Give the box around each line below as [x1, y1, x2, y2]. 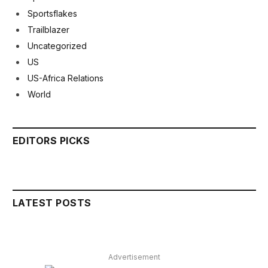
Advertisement [108, 252, 160, 262]
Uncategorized [28, 40, 87, 51]
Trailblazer [28, 24, 69, 35]
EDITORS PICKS [13, 135, 90, 147]
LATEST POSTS [13, 197, 92, 209]
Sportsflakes [28, 8, 77, 19]
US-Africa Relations [28, 73, 103, 84]
